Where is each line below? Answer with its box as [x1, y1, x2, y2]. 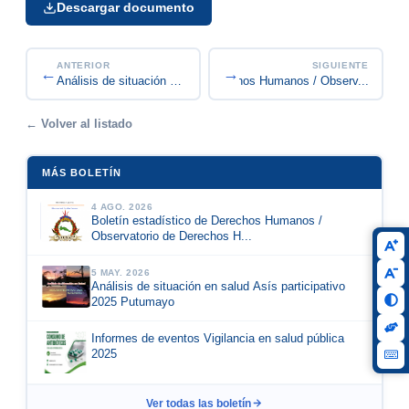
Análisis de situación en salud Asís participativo [90, 279, 345, 293]
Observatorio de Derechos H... [90, 229, 252, 243]
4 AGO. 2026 [90, 201, 153, 212]
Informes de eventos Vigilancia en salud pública [90, 332, 344, 346]
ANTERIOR [56, 60, 110, 71]
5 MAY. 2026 [90, 267, 151, 278]
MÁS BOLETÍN [41, 166, 122, 178]
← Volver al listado [26, 117, 132, 131]
